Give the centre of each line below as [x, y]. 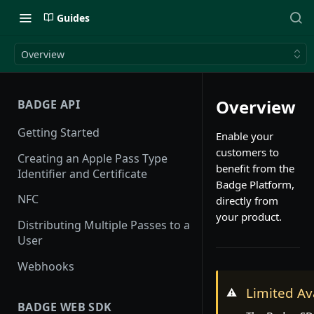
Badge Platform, [255, 184]
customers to [247, 152]
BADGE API [49, 104]
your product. [249, 217]
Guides [73, 18]
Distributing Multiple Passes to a [104, 225]
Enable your [245, 136]
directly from [247, 200]
